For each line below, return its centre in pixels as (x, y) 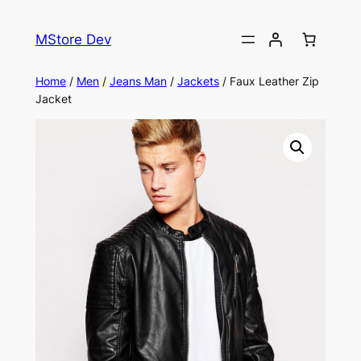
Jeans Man (138, 81)
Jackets (198, 81)
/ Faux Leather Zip (269, 81)
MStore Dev (73, 39)
